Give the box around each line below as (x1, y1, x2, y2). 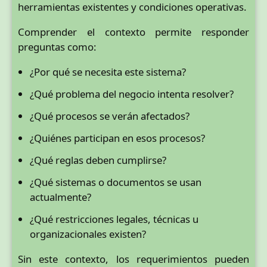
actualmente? (30, 190, 91, 204)
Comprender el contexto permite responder (18, 25, 249, 39)
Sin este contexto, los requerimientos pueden (18, 252, 249, 266)
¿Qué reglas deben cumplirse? (30, 153, 166, 167)
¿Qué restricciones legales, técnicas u (30, 212, 198, 226)
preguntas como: (18, 40, 97, 54)
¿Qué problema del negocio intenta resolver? (30, 86, 234, 101)
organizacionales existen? (30, 226, 146, 241)
